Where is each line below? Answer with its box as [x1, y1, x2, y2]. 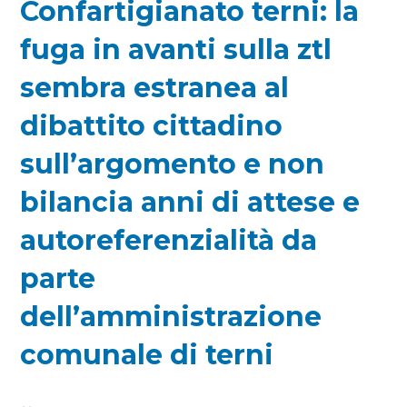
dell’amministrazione [20, 300, 323, 333]
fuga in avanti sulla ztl [20, 33, 333, 66]
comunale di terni [20, 338, 274, 372]
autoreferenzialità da [20, 223, 318, 257]
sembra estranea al [20, 71, 290, 104]
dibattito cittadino [20, 109, 283, 143]
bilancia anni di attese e [20, 185, 361, 219]
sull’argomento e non [20, 147, 325, 181]
